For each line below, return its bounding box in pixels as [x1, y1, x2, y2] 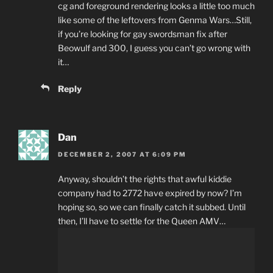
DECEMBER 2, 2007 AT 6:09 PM [58, 151, 187, 158]
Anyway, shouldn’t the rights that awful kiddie [58, 174, 232, 185]
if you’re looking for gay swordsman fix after [58, 28, 227, 39]
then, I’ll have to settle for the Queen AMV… [58, 216, 225, 227]
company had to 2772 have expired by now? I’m [58, 188, 242, 199]
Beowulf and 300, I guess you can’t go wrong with [58, 42, 250, 53]
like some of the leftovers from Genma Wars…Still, [58, 14, 252, 25]
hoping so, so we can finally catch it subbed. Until [58, 202, 246, 213]
